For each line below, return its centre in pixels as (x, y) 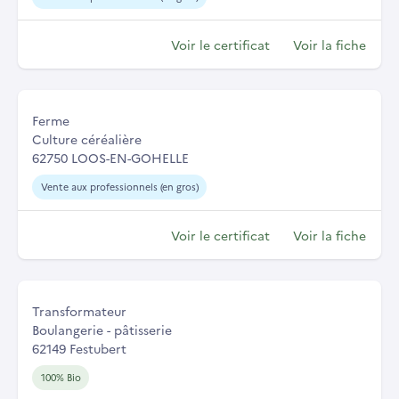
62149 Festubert (79, 349)
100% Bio (61, 378)
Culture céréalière (87, 139)
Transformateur (79, 311)
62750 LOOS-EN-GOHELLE (110, 158)
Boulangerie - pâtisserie (102, 330)
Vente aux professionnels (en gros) (119, 187)
